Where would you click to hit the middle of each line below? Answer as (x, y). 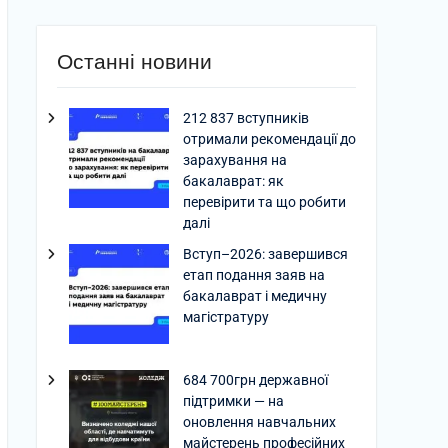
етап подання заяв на (254, 275)
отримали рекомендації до (269, 139)
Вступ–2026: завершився (265, 254)
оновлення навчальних (259, 422)
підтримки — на (233, 401)
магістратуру (226, 317)
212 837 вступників (246, 118)
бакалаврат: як (233, 181)
